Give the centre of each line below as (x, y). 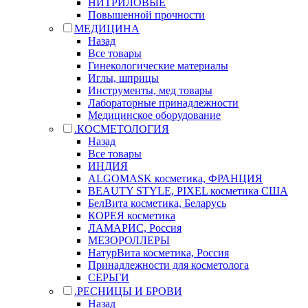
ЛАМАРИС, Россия (135, 228)
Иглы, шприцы (123, 78)
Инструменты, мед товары (150, 90)
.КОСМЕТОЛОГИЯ (122, 129)
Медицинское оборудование (154, 115)
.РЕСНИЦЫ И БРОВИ (128, 291)
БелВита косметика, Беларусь (157, 203)
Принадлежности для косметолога (168, 265)
